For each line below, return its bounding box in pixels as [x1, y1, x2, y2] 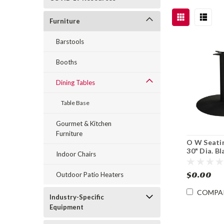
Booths [56, 58, 77, 66]
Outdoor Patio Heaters [56, 170, 123, 178]
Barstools [56, 37, 84, 45]
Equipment [49, 203, 83, 211]
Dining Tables [56, 78, 95, 86]
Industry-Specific [49, 193, 104, 201]
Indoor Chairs [56, 150, 96, 158]
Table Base [61, 99, 89, 106]
